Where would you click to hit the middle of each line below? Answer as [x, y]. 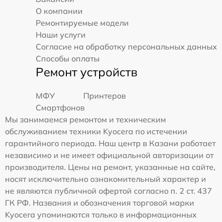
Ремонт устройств [86, 72]
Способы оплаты [68, 59]
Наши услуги [61, 35]
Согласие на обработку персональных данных [126, 47]
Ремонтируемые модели [82, 23]
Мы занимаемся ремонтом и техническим [85, 120]
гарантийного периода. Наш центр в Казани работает [110, 143]
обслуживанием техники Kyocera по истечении [96, 132]
